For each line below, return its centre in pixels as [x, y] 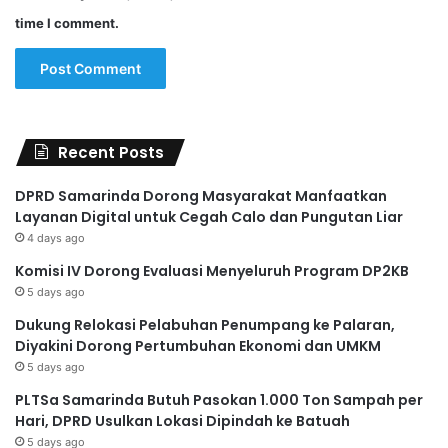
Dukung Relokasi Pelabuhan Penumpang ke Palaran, [205, 324]
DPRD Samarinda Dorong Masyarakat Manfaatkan [201, 195]
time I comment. [67, 22]
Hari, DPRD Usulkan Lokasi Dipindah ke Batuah [182, 420]
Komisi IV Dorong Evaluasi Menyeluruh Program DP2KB [212, 270]
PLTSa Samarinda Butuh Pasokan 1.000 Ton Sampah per [219, 399]
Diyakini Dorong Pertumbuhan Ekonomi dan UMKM [198, 345]
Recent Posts [111, 152]
